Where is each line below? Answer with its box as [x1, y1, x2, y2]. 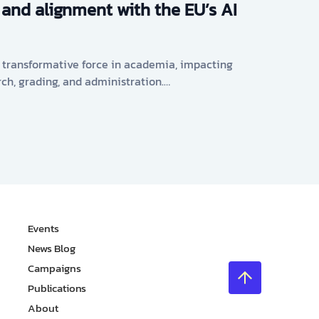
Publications [28, 280, 87, 296]
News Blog [28, 240, 75, 256]
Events [28, 220, 59, 236]
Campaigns [28, 260, 81, 276]
